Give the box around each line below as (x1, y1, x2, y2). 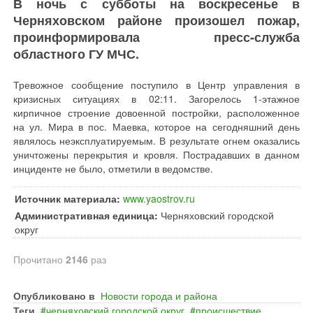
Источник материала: (15, 191, 120, 205)
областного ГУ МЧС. (13, 45, 139, 63)
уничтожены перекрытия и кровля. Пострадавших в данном (13, 147, 300, 161)
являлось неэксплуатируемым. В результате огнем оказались (13, 133, 300, 147)
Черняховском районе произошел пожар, (13, 11, 300, 29)
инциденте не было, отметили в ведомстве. (13, 161, 213, 175)
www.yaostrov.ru (123, 191, 195, 205)
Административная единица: (15, 208, 158, 222)
